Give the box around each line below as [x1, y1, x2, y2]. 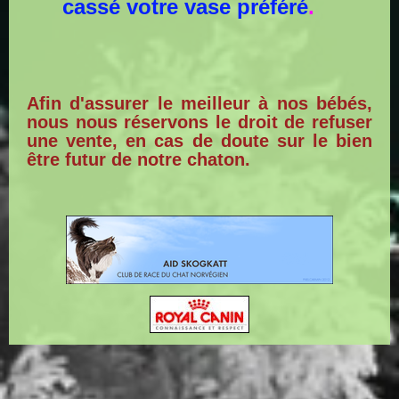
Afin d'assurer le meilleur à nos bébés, [27, 94, 372, 114]
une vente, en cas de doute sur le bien [27, 131, 372, 151]
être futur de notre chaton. [27, 150, 250, 170]
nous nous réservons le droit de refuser [27, 112, 372, 133]
